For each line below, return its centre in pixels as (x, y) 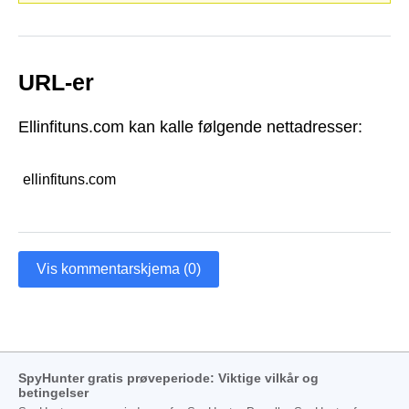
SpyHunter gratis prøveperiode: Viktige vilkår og (168, 378)
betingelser (53, 392)
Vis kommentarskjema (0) (119, 268)
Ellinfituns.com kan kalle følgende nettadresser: (190, 127)
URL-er (56, 82)
